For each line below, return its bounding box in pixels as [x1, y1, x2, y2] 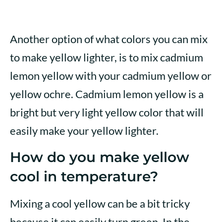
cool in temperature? [10, 168, 158, 185]
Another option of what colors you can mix [10, 32, 208, 46]
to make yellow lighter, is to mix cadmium [10, 51, 203, 64]
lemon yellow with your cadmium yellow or [10, 69, 212, 83]
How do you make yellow [10, 149, 189, 166]
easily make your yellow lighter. [10, 124, 159, 138]
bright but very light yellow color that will [10, 106, 204, 119]
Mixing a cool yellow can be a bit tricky [10, 197, 190, 211]
